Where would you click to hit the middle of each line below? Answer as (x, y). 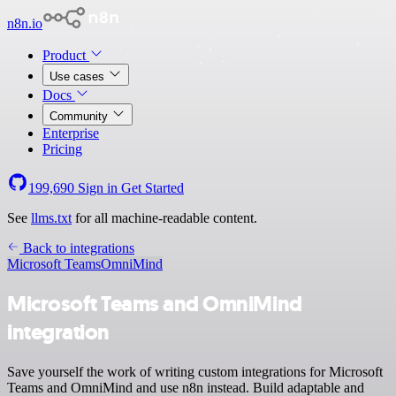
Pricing (62, 149)
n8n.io (25, 23)
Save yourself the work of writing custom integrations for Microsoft (195, 371)
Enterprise (71, 133)
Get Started (152, 188)
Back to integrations (77, 248)
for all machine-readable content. (164, 218)
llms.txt (51, 218)
